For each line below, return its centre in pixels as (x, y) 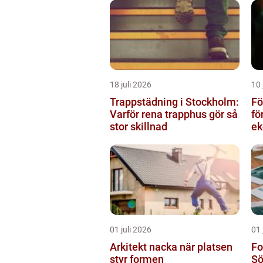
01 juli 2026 (131, 229)
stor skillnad (139, 126)
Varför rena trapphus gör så (174, 114)
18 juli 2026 (131, 84)
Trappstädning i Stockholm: (174, 102)
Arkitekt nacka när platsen (145, 247)
